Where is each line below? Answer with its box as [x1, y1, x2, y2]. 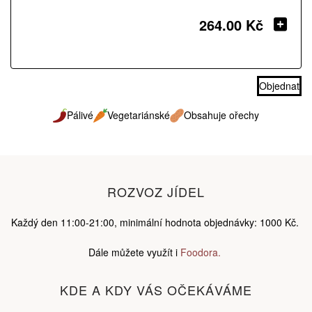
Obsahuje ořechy [184, 108, 259, 122]
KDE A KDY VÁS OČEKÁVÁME [60, 281, 252, 299]
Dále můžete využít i [88, 245, 178, 259]
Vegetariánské [107, 108, 170, 122]
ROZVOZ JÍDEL [107, 182, 205, 201]
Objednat [259, 79, 299, 93]
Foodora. [180, 245, 224, 259]
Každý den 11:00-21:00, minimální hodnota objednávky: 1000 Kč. [10, 215, 302, 229]
